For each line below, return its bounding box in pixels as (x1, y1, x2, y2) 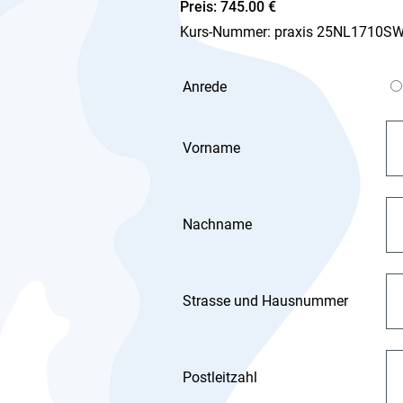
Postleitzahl (183, 369, 257, 386)
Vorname (183, 139, 240, 157)
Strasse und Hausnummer (183, 292, 348, 309)
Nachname (183, 216, 252, 233)
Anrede (183, 78, 227, 95)
